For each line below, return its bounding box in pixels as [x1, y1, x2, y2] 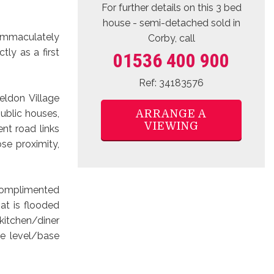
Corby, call [147, 26, 195, 38]
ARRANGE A [136, 101, 207, 114]
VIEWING [144, 113, 199, 126]
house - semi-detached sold [102, 10, 231, 23]
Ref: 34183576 [139, 70, 204, 83]
